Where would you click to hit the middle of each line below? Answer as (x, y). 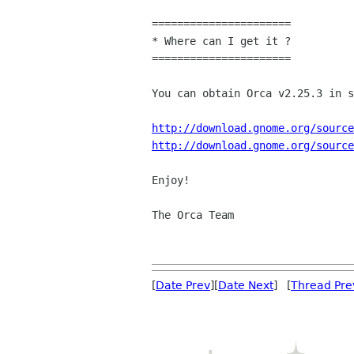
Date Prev (183, 286)
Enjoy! (171, 181)
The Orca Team (193, 215)
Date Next (246, 286)
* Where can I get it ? (221, 41)
